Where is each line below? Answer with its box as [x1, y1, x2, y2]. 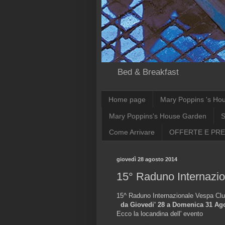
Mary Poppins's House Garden [109, 111, 206, 120]
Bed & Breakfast [118, 67, 179, 77]
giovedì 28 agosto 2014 [117, 156, 177, 162]
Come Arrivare [109, 128, 155, 137]
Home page [108, 95, 146, 103]
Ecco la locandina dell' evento [117, 210, 203, 218]
